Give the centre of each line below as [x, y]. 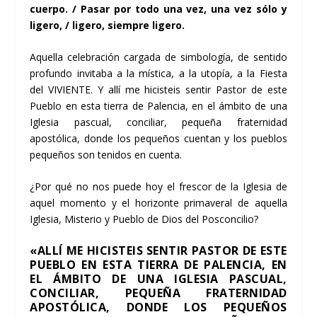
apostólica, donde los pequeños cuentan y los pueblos [158, 138]
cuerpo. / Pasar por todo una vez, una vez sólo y [158, 8]
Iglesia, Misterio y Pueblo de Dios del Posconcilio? [144, 219]
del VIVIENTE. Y [69, 89]
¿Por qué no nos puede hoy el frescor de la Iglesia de [158, 187]
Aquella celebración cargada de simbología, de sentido [158, 57]
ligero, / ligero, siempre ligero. [108, 25]
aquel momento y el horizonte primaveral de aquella [158, 203]
